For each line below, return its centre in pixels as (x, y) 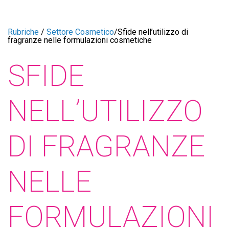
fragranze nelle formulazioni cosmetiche (80, 40)
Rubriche (23, 32)
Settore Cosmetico (80, 32)
